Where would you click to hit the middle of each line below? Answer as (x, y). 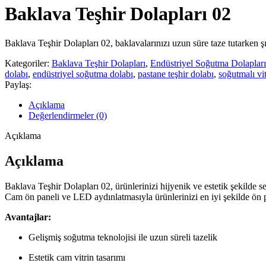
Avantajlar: (28, 217)
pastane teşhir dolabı (176, 74)
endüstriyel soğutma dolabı (83, 74)
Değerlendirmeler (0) (68, 115)
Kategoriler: (27, 63)
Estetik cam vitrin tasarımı (77, 257)
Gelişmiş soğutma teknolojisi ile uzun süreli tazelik (123, 237)
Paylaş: (18, 84)
